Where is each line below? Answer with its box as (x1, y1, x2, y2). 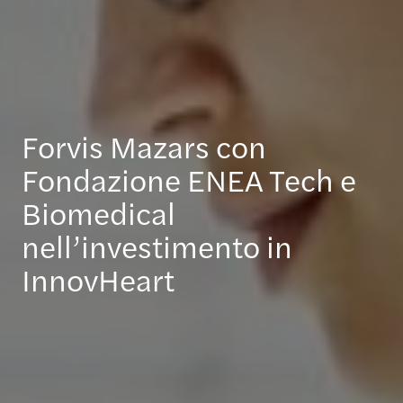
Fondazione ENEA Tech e (22, 157, 356, 201)
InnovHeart (22, 257, 175, 300)
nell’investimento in (22, 224, 292, 267)
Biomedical (22, 191, 175, 234)
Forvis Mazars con (22, 124, 266, 167)
